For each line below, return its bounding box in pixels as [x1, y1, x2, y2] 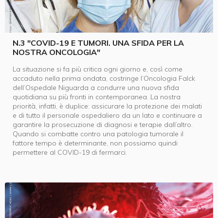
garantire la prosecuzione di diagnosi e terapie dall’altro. [13, 120, 193, 129]
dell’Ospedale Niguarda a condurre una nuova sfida [13, 83, 179, 92]
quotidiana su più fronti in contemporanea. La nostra [13, 92, 181, 101]
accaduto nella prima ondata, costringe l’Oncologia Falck [13, 73, 195, 83]
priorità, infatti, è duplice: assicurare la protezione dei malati [13, 101, 202, 110]
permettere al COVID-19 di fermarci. [13, 147, 127, 157]
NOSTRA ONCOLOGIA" [13, 47, 100, 57]
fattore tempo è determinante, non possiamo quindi [13, 138, 178, 147]
